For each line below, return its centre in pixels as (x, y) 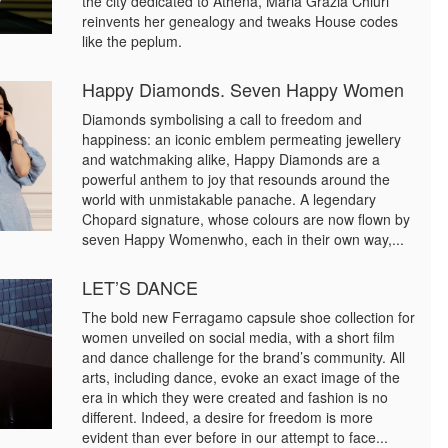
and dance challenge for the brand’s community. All (244, 357)
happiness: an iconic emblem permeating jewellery (242, 139)
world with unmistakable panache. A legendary (229, 199)
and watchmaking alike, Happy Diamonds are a (231, 159)
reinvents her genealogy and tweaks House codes (240, 21)
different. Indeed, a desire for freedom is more (228, 417)
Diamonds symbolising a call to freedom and (222, 119)
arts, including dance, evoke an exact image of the (241, 377)
